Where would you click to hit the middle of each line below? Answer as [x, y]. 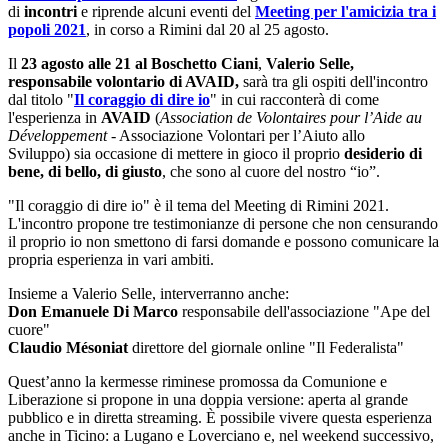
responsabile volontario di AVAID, [123, 81]
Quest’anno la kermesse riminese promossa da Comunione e [197, 381]
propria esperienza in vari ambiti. [111, 259]
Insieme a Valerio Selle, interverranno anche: [148, 293]
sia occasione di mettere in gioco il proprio [209, 153]
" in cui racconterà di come [294, 99]
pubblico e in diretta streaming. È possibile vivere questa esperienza [220, 417]
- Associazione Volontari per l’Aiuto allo [236, 135]
